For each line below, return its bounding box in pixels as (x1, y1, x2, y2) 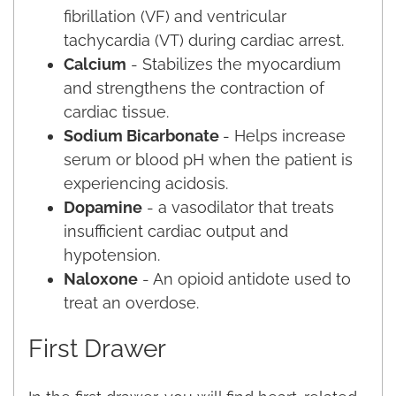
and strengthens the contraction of (64, 78, 324, 97)
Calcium (64, 54, 126, 73)
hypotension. (64, 245, 160, 264)
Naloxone (64, 269, 138, 288)
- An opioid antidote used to (138, 269, 351, 288)
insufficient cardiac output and (64, 221, 288, 240)
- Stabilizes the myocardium (126, 54, 341, 73)
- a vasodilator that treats (142, 197, 334, 217)
